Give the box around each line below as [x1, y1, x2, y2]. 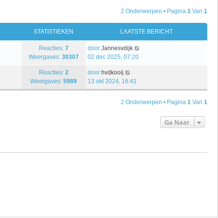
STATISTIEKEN [34, 28, 73, 35]
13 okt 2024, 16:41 [88, 77, 137, 85]
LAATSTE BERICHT [120, 28, 173, 35]
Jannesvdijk [101, 44, 133, 52]
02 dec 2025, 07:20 [88, 53, 139, 60]
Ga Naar [164, 117, 190, 127]
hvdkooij [101, 69, 124, 76]
